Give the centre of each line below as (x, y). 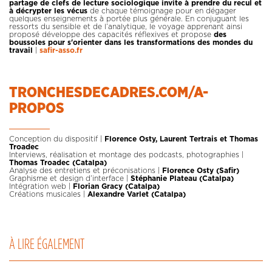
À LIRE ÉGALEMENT (47, 244)
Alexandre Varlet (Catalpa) (137, 194)
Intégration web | (41, 186)
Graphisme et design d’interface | (70, 178)
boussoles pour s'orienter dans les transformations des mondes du (131, 42)
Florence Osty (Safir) (199, 170)
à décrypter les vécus (48, 11)
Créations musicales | (48, 194)
